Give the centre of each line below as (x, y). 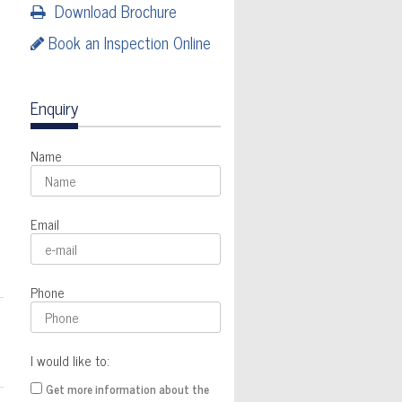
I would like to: (70, 361)
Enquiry (54, 108)
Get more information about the (127, 389)
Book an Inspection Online (127, 43)
